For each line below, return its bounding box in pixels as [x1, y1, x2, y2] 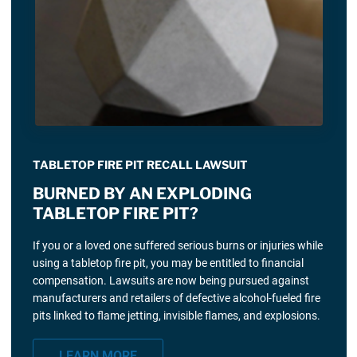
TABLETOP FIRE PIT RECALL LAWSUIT [32, 158, 248, 172]
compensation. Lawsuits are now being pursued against [32, 274, 309, 288]
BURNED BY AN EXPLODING [32, 184, 252, 204]
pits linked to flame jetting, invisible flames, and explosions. [32, 309, 320, 323]
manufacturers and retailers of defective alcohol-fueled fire [32, 292, 320, 305]
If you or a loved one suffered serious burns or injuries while [32, 239, 323, 253]
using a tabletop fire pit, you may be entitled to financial [32, 257, 304, 270]
